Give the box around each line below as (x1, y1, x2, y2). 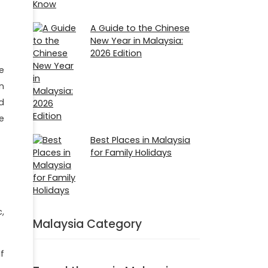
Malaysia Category (33, 215, 142, 232)
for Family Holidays (90, 146, 172, 159)
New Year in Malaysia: (90, 34, 183, 47)
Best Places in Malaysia (90, 133, 190, 146)
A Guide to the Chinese (90, 22, 190, 34)
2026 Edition (90, 47, 142, 59)
